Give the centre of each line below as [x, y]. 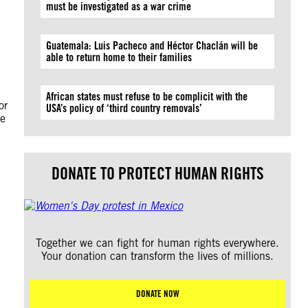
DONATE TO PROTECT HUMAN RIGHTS [157, 174]
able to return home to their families [119, 57]
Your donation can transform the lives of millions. [158, 256]
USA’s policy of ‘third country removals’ [127, 108]
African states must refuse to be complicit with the [147, 97]
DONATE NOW [157, 294]
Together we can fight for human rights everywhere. [158, 243]
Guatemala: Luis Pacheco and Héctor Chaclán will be [152, 46]
